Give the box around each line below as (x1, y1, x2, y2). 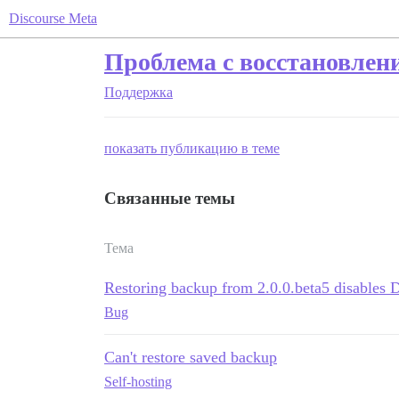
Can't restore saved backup (104, 348, 277, 366)
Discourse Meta (9, 11, 97, 26)
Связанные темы (104, 189, 235, 208)
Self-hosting (104, 374, 172, 389)
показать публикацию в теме (104, 141, 280, 156)
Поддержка (104, 85, 173, 100)
